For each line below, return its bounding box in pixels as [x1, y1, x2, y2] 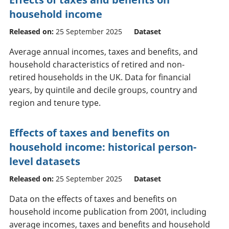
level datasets [9, 154, 80, 168]
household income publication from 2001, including [9, 205, 207, 217]
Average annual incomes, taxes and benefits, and [9, 45, 198, 57]
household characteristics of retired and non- [9, 58, 185, 70]
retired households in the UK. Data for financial [9, 71, 191, 83]
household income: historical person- [9, 140, 196, 154]
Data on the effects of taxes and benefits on [9, 193, 177, 204]
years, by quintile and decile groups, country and [9, 84, 197, 96]
